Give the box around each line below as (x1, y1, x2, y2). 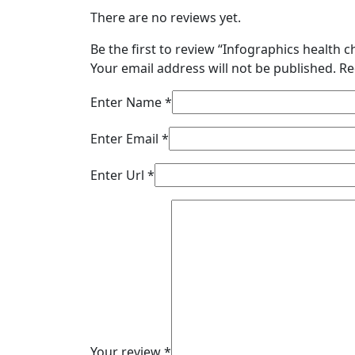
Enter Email (90, 129, 162, 147)
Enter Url (90, 166, 147, 184)
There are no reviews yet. (90, 8, 241, 26)
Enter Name (90, 93, 165, 111)
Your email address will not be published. (90, 59, 336, 77)
